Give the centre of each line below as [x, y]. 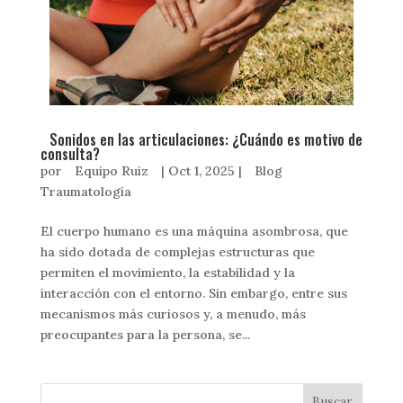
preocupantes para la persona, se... [145, 335]
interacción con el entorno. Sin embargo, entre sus [193, 294]
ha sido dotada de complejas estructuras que [177, 252]
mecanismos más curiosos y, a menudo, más [173, 314]
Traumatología [85, 192]
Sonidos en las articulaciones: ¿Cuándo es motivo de [206, 140]
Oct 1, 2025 [201, 171]
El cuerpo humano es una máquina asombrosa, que [194, 232]
